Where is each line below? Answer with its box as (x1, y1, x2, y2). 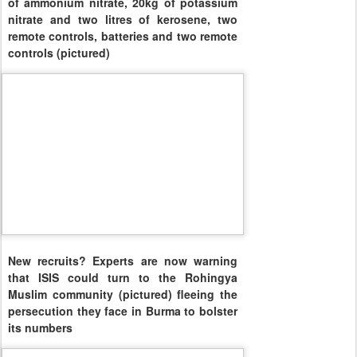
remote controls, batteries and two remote (8, 27, 237, 44)
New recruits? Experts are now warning (8, 253, 237, 269)
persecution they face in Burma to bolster (8, 303, 237, 320)
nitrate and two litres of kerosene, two (8, 10, 237, 27)
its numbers (8, 320, 73, 336)
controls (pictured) (8, 44, 110, 61)
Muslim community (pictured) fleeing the (8, 286, 237, 303)
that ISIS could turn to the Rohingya (8, 269, 237, 286)
